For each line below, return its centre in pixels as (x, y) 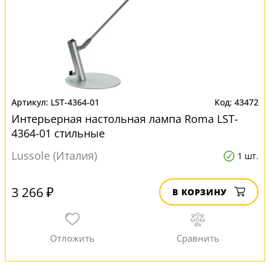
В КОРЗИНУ (200, 192)
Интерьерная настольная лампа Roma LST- (125, 119)
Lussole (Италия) (54, 155)
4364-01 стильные (58, 133)
